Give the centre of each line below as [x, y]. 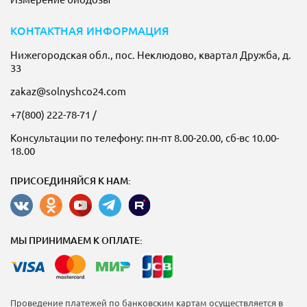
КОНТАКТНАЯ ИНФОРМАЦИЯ [90, 30]
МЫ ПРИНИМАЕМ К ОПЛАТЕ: [76, 240]
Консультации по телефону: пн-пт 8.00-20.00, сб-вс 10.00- [145, 137]
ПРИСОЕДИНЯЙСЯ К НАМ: [71, 181]
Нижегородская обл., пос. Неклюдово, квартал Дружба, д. [151, 54]
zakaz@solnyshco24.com [68, 91]
